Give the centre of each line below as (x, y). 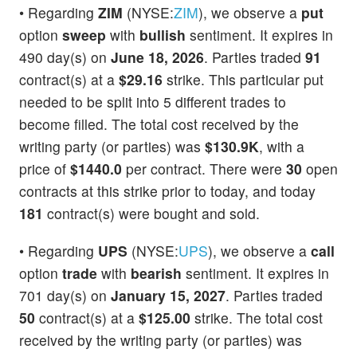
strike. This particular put (243, 80)
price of (45, 169)
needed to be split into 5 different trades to (153, 102)
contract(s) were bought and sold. (151, 214)
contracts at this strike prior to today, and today (167, 191)
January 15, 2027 (168, 296)
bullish (163, 35)
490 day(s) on (65, 57)
